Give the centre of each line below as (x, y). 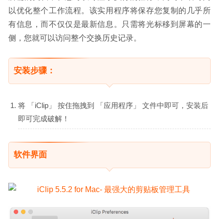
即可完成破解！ (44, 118)
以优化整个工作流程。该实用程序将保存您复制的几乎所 (109, 10)
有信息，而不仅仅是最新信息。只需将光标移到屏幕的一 (109, 24)
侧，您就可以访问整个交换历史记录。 (75, 38)
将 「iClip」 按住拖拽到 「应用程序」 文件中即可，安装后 (113, 105)
